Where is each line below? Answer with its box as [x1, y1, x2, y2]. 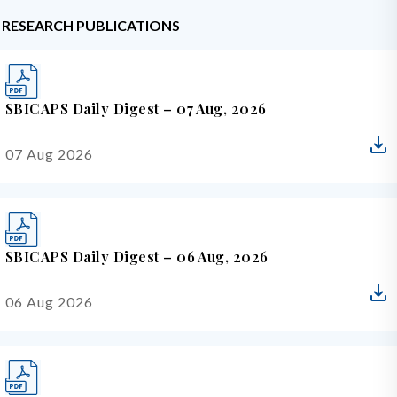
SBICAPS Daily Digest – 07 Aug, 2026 [5, 99, 267, 118]
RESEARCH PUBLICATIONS [2, 17, 180, 34]
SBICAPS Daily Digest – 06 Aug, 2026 [5, 247, 269, 266]
